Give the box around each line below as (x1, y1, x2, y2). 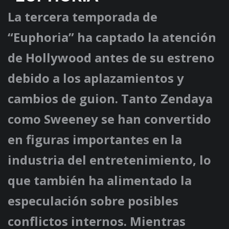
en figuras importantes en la (8, 131, 182, 148)
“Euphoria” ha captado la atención (8, 29, 216, 46)
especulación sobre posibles (8, 192, 178, 210)
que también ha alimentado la (8, 172, 192, 189)
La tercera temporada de (8, 8, 157, 26)
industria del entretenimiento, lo (8, 151, 211, 169)
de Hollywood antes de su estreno (8, 49, 215, 66)
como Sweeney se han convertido (8, 110, 211, 128)
